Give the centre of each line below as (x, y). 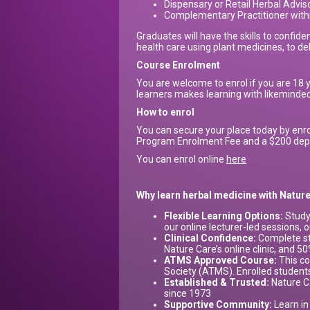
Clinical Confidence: (210, 238)
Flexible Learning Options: (224, 216)
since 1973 (188, 294)
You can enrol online (181, 159)
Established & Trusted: (217, 283)
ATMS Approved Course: (220, 261)
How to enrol (165, 112)
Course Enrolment (178, 65)
